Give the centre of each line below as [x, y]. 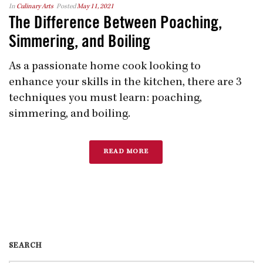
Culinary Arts [35, 7]
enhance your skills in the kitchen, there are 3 [125, 82]
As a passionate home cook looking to [105, 67]
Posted [66, 7]
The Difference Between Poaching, [115, 22]
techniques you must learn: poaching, [105, 98]
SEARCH [25, 246]
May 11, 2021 [95, 7]
